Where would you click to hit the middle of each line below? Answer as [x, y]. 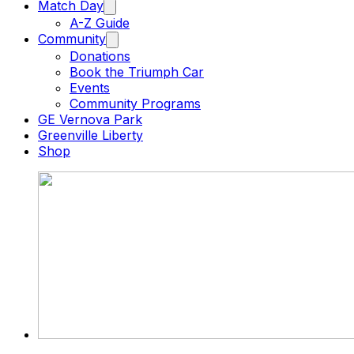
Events [90, 88]
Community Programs [135, 104]
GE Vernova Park [90, 119]
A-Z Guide [100, 23]
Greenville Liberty [90, 135]
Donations [100, 56]
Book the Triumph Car [137, 72]
